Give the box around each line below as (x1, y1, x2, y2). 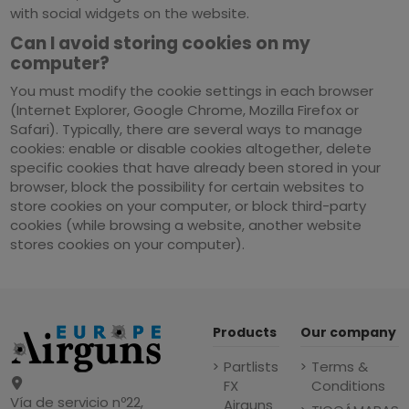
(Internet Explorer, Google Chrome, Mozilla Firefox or (10, 100, 360, 120)
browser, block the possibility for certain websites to (10, 176, 365, 196)
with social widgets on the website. (10, 3, 250, 23)
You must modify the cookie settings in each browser (10, 80, 374, 100)
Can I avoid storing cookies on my (10, 30, 311, 56)
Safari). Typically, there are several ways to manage (10, 119, 363, 139)
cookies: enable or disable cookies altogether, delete (10, 138, 372, 158)
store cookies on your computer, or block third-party (10, 195, 367, 215)
